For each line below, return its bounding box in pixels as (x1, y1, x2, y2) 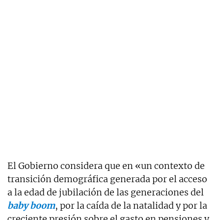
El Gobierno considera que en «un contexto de (7, 160, 205, 171)
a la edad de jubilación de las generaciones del (7, 186, 204, 198)
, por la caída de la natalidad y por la (55, 199, 207, 211)
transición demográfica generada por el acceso (7, 173, 207, 185)
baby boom (7, 199, 55, 211)
